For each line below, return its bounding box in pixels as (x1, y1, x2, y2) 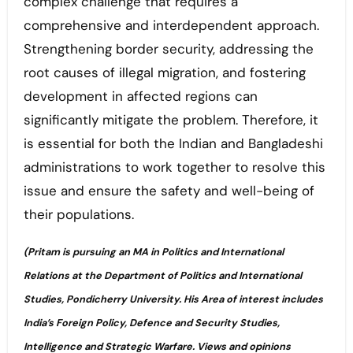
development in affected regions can (23, 87, 258, 106)
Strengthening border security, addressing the (23, 40, 314, 58)
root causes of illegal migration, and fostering (23, 64, 306, 82)
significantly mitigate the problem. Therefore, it (23, 111, 318, 129)
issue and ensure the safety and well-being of (23, 182, 314, 200)
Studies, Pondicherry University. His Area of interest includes (23, 292, 323, 307)
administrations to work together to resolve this (23, 158, 325, 176)
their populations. (23, 206, 134, 224)
